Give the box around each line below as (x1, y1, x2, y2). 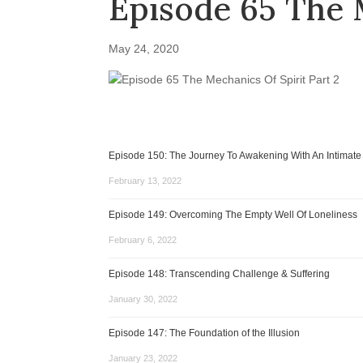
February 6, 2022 (109, 235, 177, 245)
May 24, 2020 (109, 42, 180, 55)
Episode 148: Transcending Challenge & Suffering (109, 268, 331, 280)
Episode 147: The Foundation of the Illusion (109, 327, 301, 339)
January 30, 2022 (109, 294, 178, 304)
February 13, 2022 (109, 176, 182, 186)
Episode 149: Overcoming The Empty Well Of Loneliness (109, 209, 358, 220)
